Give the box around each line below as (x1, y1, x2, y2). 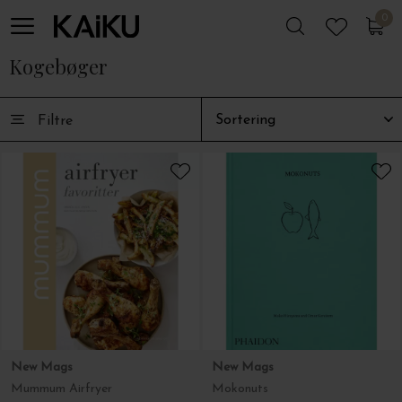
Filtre (38, 114, 73, 128)
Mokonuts (212, 382, 268, 396)
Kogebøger (9, 53, 108, 80)
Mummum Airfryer (11, 382, 112, 396)
